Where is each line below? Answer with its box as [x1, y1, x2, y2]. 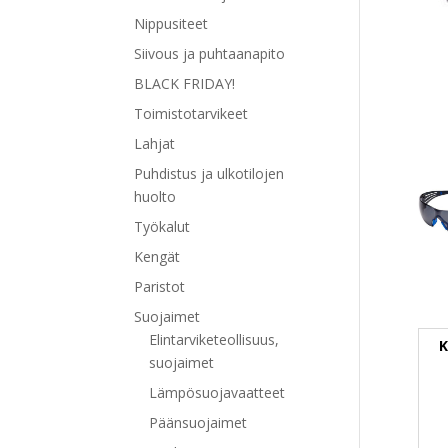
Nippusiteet [134, 13, 209, 33]
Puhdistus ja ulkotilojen [134, 163, 285, 183]
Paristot [134, 276, 186, 296]
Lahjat [134, 133, 176, 153]
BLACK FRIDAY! [134, 73, 236, 93]
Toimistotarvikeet [134, 103, 249, 123]
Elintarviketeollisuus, [149, 329, 280, 349]
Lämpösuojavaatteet [149, 382, 286, 402]
